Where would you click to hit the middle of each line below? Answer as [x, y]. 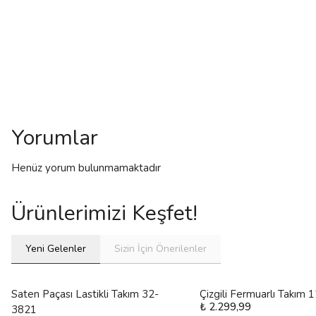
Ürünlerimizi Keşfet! [104, 213]
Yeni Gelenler [56, 249]
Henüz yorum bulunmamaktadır [86, 168]
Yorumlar [55, 138]
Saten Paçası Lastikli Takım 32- [85, 294]
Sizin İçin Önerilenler [160, 249]
